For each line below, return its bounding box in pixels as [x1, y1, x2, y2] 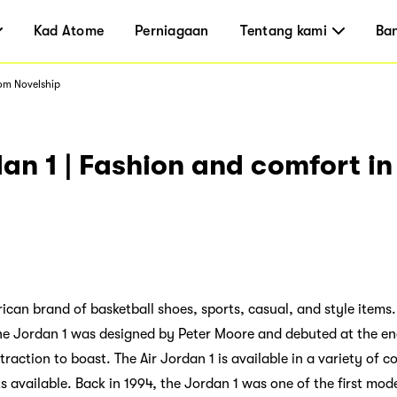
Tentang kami [239, 23, 327, 39]
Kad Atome [33, 23, 105, 39]
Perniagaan [135, 23, 209, 39]
